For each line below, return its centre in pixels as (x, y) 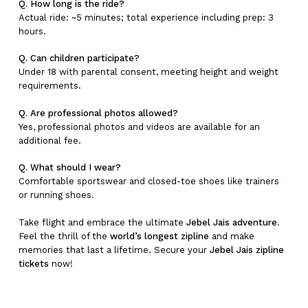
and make (231, 236)
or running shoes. (56, 195)
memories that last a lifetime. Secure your (114, 250)
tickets (33, 263)
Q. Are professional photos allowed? (98, 113)
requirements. (49, 86)
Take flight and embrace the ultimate (102, 222)
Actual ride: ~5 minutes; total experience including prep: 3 (146, 17)
